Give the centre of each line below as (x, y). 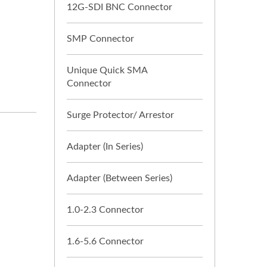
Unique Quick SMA (107, 70)
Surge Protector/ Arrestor (120, 115)
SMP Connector (100, 39)
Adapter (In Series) (105, 147)
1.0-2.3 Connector (105, 210)
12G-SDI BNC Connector (119, 7)
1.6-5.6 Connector (105, 241)
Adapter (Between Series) (119, 178)
